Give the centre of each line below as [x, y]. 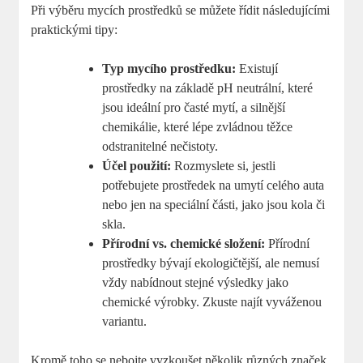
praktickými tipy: [75, 30]
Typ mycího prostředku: [169, 69]
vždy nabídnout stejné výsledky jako [196, 283]
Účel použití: [137, 166]
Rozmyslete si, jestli [224, 166]
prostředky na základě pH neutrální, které [208, 88]
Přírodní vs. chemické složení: [184, 244]
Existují [257, 69]
